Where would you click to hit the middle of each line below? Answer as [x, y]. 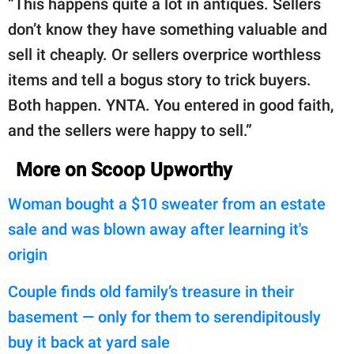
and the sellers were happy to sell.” [130, 131]
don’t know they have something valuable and [168, 30]
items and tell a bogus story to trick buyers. [160, 80]
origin [28, 255]
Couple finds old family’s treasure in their [151, 292]
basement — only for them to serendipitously [164, 317]
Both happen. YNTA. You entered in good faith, [171, 105]
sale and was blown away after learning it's [158, 230]
